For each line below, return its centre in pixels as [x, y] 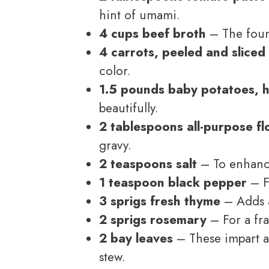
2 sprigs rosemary [153, 220]
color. [115, 71]
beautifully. [129, 108]
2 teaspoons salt [148, 164]
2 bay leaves [136, 239]
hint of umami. [140, 15]
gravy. [115, 146]
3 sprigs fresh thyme [160, 201]
